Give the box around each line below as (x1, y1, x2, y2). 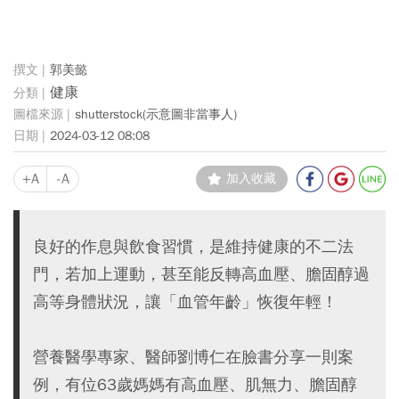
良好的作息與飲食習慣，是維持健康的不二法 (33, 236, 354, 256)
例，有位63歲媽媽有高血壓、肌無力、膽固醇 (33, 374, 357, 395)
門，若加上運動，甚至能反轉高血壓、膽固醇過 (33, 264, 370, 284)
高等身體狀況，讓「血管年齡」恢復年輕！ (33, 291, 338, 312)
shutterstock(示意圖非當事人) (75, 106, 237, 122)
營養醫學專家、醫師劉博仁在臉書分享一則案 (33, 346, 354, 367)
